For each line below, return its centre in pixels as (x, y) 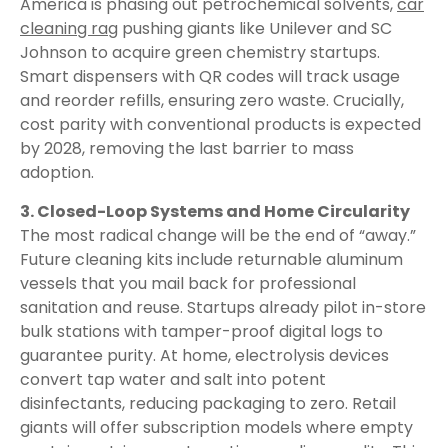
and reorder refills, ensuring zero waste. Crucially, (212, 100)
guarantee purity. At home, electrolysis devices (204, 355)
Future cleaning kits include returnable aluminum (211, 259)
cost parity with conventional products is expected (220, 124)
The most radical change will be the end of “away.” (218, 235)
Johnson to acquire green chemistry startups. (200, 52)
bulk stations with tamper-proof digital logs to (201, 331)
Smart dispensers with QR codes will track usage (210, 76)
